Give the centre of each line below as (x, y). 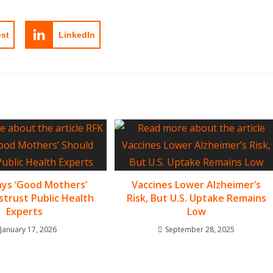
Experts (25, 212)
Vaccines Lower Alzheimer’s (197, 185)
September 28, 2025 (200, 230)
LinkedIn (76, 35)
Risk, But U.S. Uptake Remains (196, 198)
